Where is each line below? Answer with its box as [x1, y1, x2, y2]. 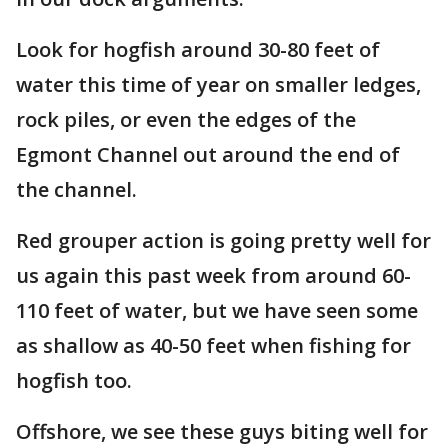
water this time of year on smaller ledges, [16, 71, 421, 98]
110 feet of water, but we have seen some [16, 297, 418, 324]
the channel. [16, 176, 142, 203]
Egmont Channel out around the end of [16, 141, 400, 168]
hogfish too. [16, 367, 132, 394]
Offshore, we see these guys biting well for [16, 418, 428, 445]
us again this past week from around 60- [16, 262, 411, 289]
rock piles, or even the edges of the [16, 106, 356, 133]
